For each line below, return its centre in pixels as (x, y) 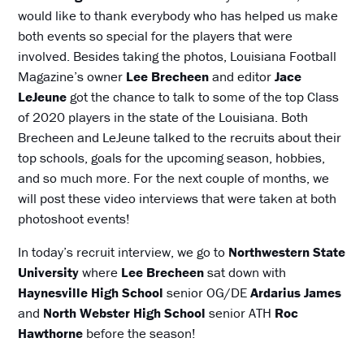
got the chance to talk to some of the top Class (203, 96)
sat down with (245, 272)
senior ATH (240, 312)
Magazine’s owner (72, 76)
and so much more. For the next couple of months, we (174, 178)
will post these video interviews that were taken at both (178, 198)
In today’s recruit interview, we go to (123, 251)
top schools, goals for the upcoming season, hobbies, (172, 157)
